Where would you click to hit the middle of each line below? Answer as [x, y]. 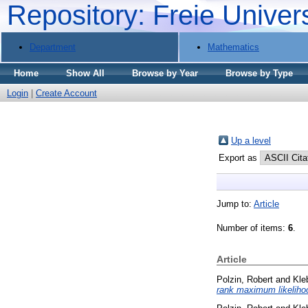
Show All [85, 73]
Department [53, 47]
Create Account [66, 93]
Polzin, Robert [245, 279]
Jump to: [235, 203]
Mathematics [233, 47]
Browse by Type [259, 73]
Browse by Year [165, 73]
